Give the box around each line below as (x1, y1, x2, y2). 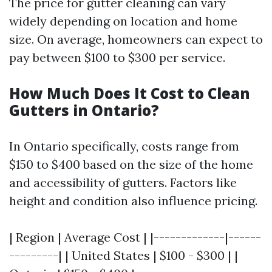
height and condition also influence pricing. (9, 193, 257, 208)
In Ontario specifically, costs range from (9, 138, 239, 154)
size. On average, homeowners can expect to (9, 32, 263, 47)
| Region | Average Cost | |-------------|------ (9, 229, 261, 245)
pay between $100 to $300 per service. (9, 50, 225, 65)
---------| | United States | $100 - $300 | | (9, 248, 238, 263)
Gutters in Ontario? (9, 100, 159, 120)
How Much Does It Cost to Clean (9, 83, 250, 103)
